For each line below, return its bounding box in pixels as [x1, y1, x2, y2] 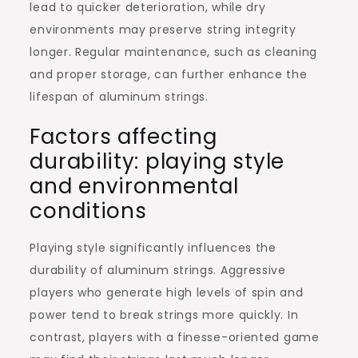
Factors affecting [30, 121, 217, 151]
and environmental [30, 171, 239, 201]
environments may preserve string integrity [30, 21, 296, 38]
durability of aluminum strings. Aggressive [30, 261, 286, 278]
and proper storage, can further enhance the [30, 66, 308, 82]
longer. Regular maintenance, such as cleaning [30, 43, 317, 60]
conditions [30, 196, 147, 225]
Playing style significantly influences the [30, 239, 276, 256]
